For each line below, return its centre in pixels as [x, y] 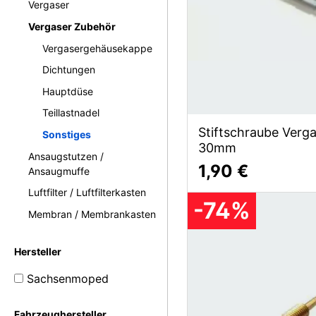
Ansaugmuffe [59, 171]
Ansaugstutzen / [66, 156]
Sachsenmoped [68, 278]
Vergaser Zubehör [72, 26]
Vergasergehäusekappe [97, 48]
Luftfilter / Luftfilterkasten [87, 193]
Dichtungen [69, 70]
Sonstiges [67, 134]
